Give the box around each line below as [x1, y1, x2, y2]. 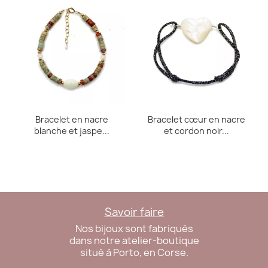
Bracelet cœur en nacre [148, 113, 245, 125]
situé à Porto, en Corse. [80, 245, 188, 259]
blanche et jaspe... [33, 124, 109, 136]
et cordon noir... [164, 124, 229, 136]
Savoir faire [104, 204, 164, 220]
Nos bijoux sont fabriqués [75, 221, 193, 235]
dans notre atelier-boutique [69, 233, 199, 247]
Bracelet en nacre [35, 113, 108, 125]
